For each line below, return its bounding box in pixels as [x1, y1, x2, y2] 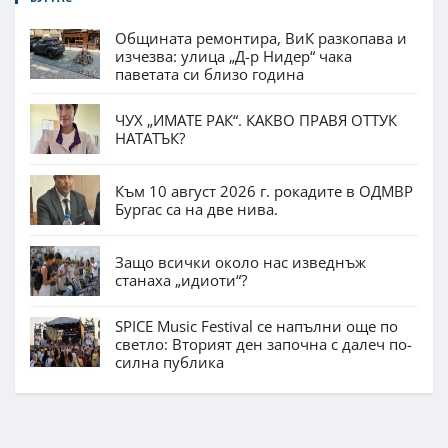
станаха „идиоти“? [115, 269, 247, 290]
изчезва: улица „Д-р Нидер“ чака [115, 45, 352, 66]
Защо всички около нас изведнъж [115, 251, 366, 272]
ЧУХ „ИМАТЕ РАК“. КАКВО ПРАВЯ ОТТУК [115, 109, 397, 130]
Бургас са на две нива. [115, 198, 278, 219]
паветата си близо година [115, 63, 304, 84]
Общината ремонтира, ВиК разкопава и [115, 27, 407, 48]
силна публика [115, 351, 224, 372]
